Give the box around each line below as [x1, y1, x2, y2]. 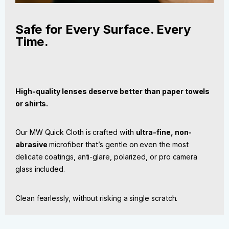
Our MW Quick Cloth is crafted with [15, 128, 136, 137]
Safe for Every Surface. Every [15, 21, 192, 37]
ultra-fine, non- [135, 128, 192, 137]
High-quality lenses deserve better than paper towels [15, 86, 210, 96]
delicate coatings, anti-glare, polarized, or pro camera [15, 152, 198, 162]
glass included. [15, 165, 65, 174]
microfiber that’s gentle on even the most [47, 140, 189, 149]
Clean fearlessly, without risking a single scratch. [15, 193, 178, 202]
